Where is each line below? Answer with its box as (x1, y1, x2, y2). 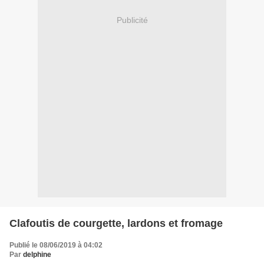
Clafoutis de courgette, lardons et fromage (9, 217, 223, 229)
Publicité (116, 15, 148, 25)
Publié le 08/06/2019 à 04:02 (9, 240, 103, 249)
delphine (23, 250, 51, 259)
